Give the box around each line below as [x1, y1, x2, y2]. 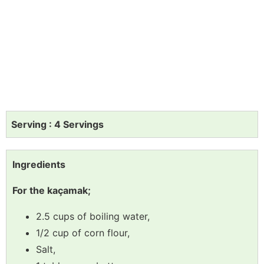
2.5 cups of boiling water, [36, 210, 150, 222]
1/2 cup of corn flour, [36, 226, 130, 239]
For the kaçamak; [12, 184, 91, 196]
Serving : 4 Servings [11, 118, 104, 130]
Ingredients [12, 158, 65, 170]
